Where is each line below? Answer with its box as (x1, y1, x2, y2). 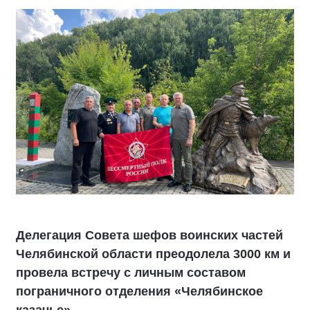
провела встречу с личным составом (16, 266, 246, 280)
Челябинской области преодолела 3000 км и (16, 247, 291, 261)
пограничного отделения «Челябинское (16, 284, 263, 298)
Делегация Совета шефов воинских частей (16, 228, 283, 242)
